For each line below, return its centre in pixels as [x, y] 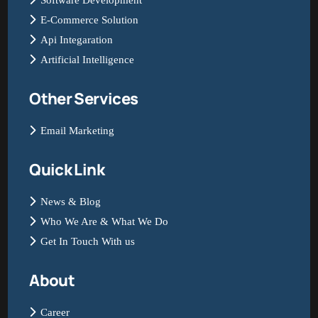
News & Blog [71, 202]
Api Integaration [77, 40]
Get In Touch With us [88, 242]
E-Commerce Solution [90, 20]
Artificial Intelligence [88, 60]
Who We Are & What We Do [105, 222]
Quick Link [67, 170]
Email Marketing [78, 131]
